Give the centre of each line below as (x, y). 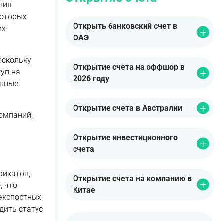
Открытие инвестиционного (125, 137)
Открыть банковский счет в (125, 26)
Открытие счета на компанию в (132, 178)
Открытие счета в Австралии (128, 108)
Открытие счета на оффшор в (129, 67)
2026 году (91, 79)
